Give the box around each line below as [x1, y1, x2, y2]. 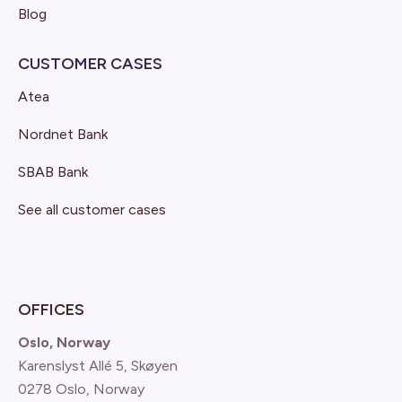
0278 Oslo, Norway [18, 380, 144, 398]
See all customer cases [18, 200, 166, 218]
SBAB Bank [18, 162, 88, 180]
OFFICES [18, 299, 84, 319]
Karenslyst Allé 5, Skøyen [18, 356, 178, 374]
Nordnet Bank [18, 125, 108, 143]
